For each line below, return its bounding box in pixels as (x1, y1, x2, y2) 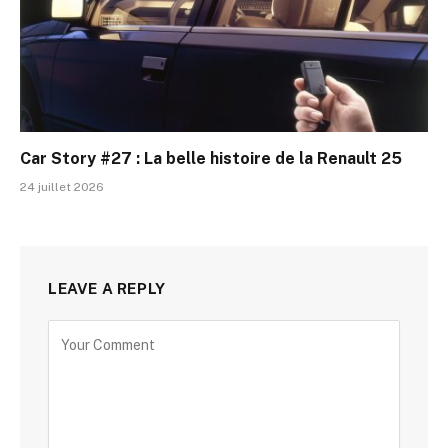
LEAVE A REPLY (48, 279, 166, 297)
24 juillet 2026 (20, 179, 104, 194)
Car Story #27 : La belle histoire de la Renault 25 (20, 148, 402, 168)
